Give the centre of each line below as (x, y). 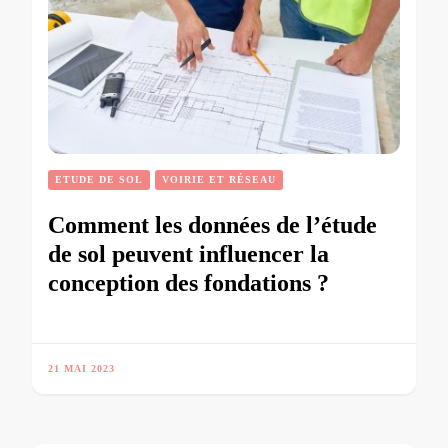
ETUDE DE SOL (99, 180)
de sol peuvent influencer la (188, 254)
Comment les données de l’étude (212, 225)
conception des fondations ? (188, 283)
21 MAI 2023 (81, 369)
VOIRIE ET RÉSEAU (219, 180)
